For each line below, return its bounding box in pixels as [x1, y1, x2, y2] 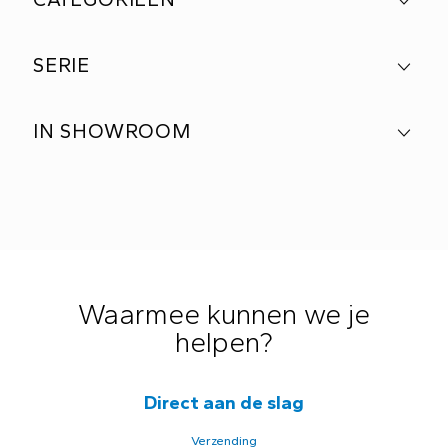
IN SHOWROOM [33, 119, 191, 143]
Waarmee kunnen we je [78, 297, 370, 331]
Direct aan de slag [144, 391, 304, 414]
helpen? [175, 325, 273, 359]
